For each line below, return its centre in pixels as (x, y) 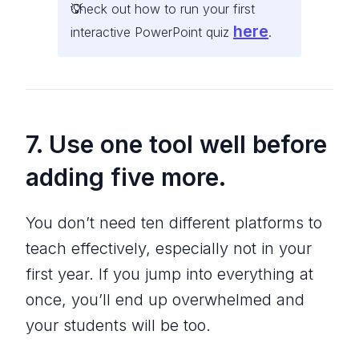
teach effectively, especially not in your (169, 248)
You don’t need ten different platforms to (174, 222)
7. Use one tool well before (176, 144)
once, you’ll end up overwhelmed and (165, 299)
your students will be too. (118, 325)
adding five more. (126, 177)
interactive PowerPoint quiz (152, 32)
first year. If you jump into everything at (169, 274)
